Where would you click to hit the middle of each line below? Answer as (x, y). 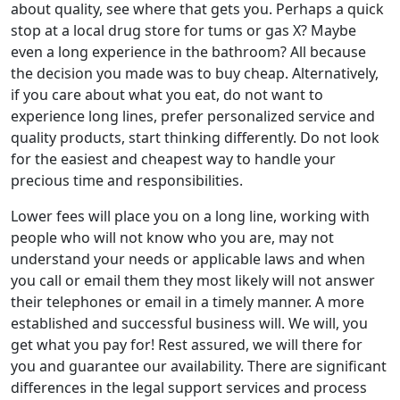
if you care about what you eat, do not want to (167, 95)
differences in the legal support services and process (189, 387)
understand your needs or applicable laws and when (188, 259)
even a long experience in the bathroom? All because (188, 52)
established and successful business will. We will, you (189, 323)
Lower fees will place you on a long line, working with (190, 216)
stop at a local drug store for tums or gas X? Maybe (183, 30)
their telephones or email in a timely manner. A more (187, 302)
